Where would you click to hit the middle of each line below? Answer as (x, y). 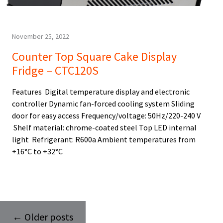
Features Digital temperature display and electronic (101, 92)
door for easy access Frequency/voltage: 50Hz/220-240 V (106, 116)
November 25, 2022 (41, 37)
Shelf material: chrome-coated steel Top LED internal (104, 128)
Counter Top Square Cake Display (94, 57)
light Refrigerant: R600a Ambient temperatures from (104, 140)
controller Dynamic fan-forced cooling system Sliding (103, 104)
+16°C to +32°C (37, 152)
